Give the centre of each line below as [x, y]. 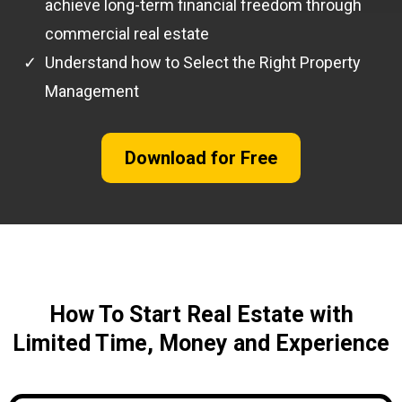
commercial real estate [127, 33]
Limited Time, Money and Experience [201, 343]
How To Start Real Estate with [201, 314]
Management [92, 91]
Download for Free [201, 157]
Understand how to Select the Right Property [203, 62]
